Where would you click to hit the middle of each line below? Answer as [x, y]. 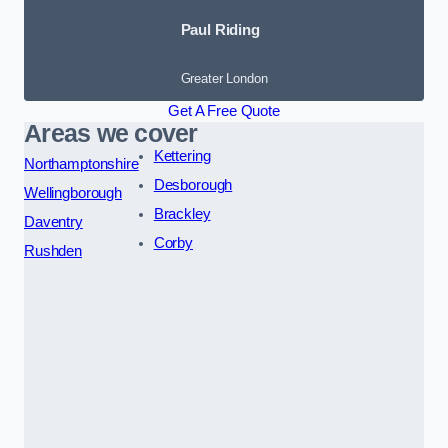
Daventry [53, 221]
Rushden [53, 250]
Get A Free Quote [224, 110]
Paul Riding [220, 30]
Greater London [224, 78]
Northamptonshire [81, 163]
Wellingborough [73, 192]
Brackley [182, 213]
